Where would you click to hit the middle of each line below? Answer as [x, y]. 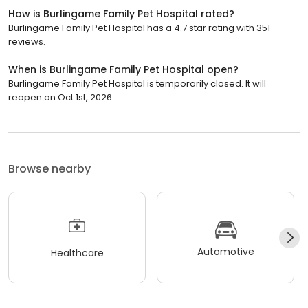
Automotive [225, 251]
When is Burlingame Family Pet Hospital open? [123, 70]
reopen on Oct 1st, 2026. [61, 98]
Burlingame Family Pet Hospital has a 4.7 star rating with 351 [139, 28]
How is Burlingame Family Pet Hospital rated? [121, 14]
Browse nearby [49, 169]
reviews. [27, 42]
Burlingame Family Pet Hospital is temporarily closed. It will [137, 84]
